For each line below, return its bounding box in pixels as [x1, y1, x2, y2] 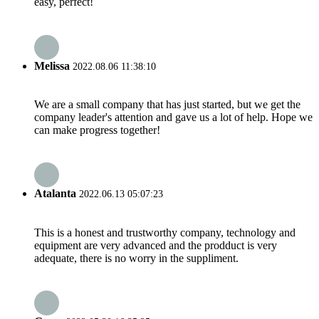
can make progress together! [34, 123, 160, 136]
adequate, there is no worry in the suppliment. [34, 251, 239, 264]
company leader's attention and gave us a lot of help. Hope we [34, 110, 313, 123]
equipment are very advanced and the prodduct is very [34, 239, 277, 251]
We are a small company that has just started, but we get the [34, 98, 300, 110]
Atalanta [34, 187, 76, 200]
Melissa [34, 59, 70, 72]
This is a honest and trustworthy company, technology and [34, 226, 296, 239]
